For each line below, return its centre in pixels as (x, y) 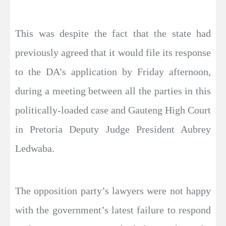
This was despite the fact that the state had (113, 33)
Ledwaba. (35, 148)
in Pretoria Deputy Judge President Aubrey (113, 129)
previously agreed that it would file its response (113, 52)
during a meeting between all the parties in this (113, 91)
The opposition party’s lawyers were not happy (113, 191)
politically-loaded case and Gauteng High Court (113, 110)
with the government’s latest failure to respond (113, 210)
